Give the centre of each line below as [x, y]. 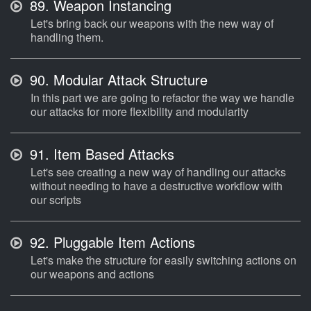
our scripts [56, 200]
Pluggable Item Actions [122, 242]
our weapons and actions [92, 274]
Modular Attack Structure [128, 80]
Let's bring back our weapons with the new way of [152, 24]
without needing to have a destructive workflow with [157, 186]
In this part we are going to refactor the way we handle [162, 98]
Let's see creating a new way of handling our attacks [158, 172]
